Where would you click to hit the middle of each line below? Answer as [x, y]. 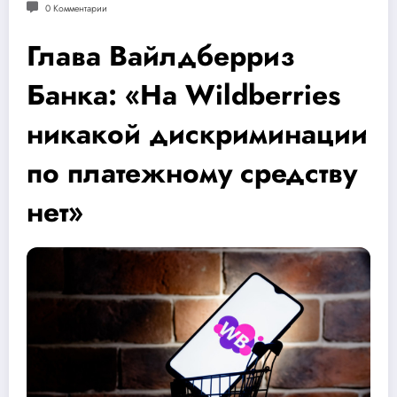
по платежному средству [192, 172]
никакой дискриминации [197, 133]
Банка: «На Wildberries [183, 94]
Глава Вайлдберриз [161, 55]
